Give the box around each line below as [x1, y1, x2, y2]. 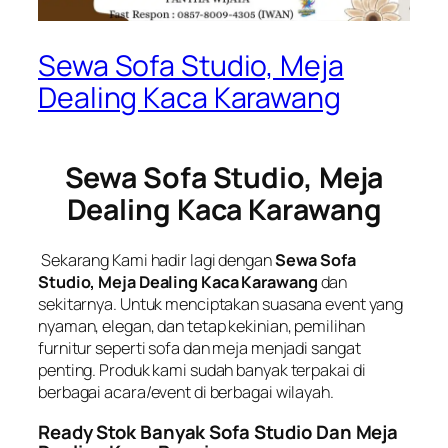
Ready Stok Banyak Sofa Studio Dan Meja [38, 418, 399, 445]
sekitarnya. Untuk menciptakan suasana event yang [38, 293, 404, 316]
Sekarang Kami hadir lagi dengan [38, 249, 275, 272]
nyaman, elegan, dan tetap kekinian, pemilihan [38, 315, 365, 338]
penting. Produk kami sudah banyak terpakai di [38, 359, 366, 382]
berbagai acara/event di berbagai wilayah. [38, 381, 334, 404]
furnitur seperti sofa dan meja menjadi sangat [38, 337, 361, 360]
